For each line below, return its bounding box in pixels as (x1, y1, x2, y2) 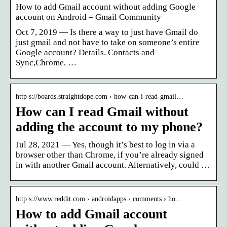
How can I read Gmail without (16, 104, 188, 119)
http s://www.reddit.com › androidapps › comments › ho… (16, 195, 182, 203)
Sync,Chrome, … (16, 57, 77, 67)
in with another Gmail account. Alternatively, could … (16, 160, 210, 170)
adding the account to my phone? (16, 119, 203, 134)
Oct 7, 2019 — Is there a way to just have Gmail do (16, 27, 198, 37)
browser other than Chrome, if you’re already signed (16, 149, 204, 160)
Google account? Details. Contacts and (16, 47, 155, 57)
